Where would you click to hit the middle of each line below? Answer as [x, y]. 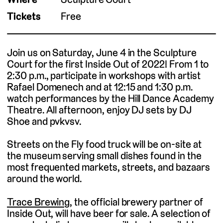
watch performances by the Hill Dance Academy [111, 98]
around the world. [45, 179]
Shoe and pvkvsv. [44, 121]
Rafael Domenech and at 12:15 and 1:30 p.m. [100, 87]
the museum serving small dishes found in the [104, 156]
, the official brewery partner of [136, 202]
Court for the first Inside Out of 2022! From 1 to [108, 64]
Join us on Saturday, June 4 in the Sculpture [102, 52]
